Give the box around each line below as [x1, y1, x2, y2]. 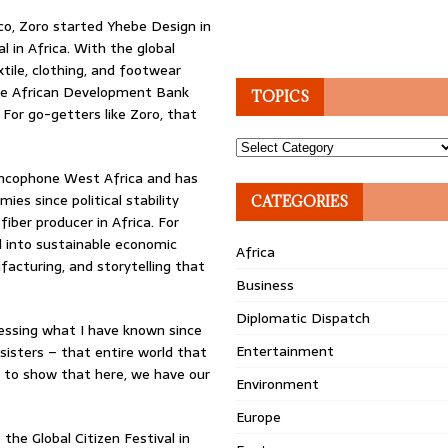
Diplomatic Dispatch [236, 307, 371, 329]
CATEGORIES [251, 192, 349, 211]
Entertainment [236, 340, 335, 362]
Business [236, 274, 295, 296]
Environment [236, 373, 320, 395]
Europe [236, 406, 282, 428]
